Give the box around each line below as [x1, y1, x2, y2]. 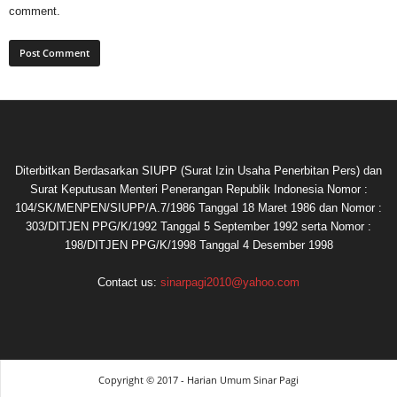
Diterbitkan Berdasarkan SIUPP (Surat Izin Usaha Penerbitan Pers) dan [15, 163, 382, 177]
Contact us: [97, 275, 160, 289]
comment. [9, 4, 60, 18]
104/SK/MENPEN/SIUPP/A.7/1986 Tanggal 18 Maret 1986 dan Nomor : [15, 200, 382, 214]
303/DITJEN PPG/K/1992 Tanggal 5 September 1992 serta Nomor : [26, 219, 371, 233]
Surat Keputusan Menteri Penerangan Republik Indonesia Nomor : [29, 182, 368, 196]
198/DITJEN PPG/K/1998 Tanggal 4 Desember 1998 [64, 237, 333, 252]
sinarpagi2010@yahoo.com [160, 275, 300, 289]
